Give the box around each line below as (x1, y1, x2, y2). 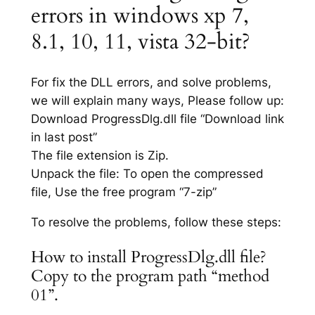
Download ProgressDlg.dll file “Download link (30, 112, 284, 127)
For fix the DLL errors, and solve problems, (30, 75, 271, 90)
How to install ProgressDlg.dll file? (30, 246, 266, 269)
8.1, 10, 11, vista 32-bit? (30, 27, 250, 57)
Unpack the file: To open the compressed (30, 167, 264, 181)
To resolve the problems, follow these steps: (30, 214, 281, 229)
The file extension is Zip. (30, 148, 169, 163)
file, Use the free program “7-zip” (30, 185, 217, 200)
